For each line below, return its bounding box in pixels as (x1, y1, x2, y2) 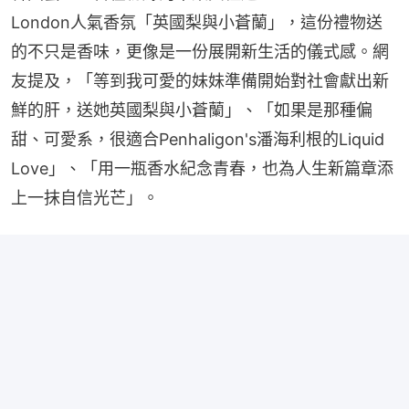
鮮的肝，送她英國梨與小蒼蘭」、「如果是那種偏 (11, 100, 372, 120)
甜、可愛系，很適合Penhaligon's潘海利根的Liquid (11, 129, 384, 149)
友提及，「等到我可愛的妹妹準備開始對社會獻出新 (11, 70, 389, 90)
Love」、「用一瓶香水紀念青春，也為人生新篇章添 (11, 158, 393, 178)
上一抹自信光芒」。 (11, 187, 159, 207)
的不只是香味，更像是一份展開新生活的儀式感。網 (11, 41, 389, 61)
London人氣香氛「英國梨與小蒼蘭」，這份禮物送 (11, 12, 383, 32)
